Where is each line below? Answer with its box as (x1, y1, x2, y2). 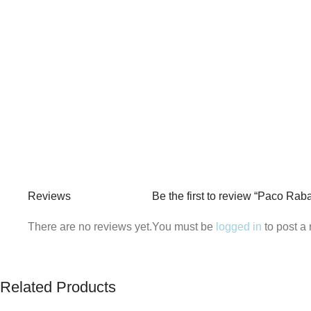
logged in (216, 220, 262, 233)
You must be (152, 220, 216, 233)
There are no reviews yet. (28, 220, 152, 233)
